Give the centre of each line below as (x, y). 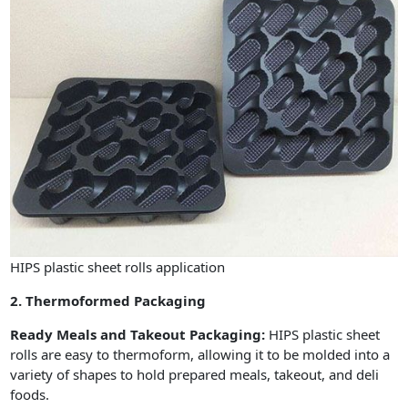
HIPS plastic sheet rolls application (118, 266)
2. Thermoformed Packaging (108, 300)
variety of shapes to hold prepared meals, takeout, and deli (195, 374)
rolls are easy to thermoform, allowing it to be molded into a (200, 354)
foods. (30, 394)
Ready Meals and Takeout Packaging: (140, 334)
